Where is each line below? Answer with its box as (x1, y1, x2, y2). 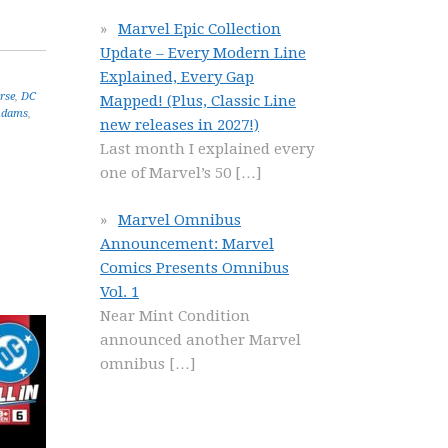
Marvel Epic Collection (118, 20, 281, 38)
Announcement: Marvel (100, 234, 274, 253)
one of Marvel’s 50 (100, 164, 235, 182)
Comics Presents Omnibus (100, 258, 289, 277)
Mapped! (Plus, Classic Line (100, 92, 296, 110)
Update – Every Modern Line (100, 44, 306, 62)
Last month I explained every (100, 140, 314, 158)
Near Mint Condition (100, 306, 250, 325)
